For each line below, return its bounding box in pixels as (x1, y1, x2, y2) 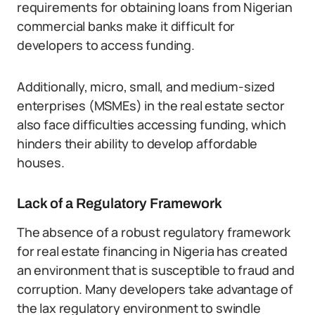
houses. (17, 154, 65, 171)
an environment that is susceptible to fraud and (17, 262, 295, 278)
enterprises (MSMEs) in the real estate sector (17, 97, 285, 114)
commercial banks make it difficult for (17, 18, 236, 34)
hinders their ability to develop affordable (17, 135, 258, 152)
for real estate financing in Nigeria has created (17, 243, 288, 259)
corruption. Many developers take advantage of (17, 281, 293, 297)
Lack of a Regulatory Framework (17, 195, 222, 211)
